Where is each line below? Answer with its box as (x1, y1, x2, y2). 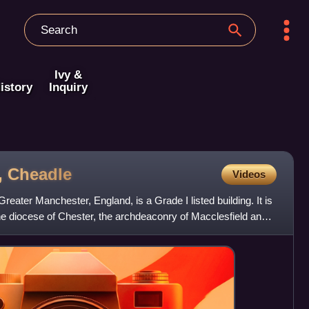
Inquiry (48, 80, 88, 94)
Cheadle (8, 164, 72, 183)
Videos (232, 168, 266, 181)
